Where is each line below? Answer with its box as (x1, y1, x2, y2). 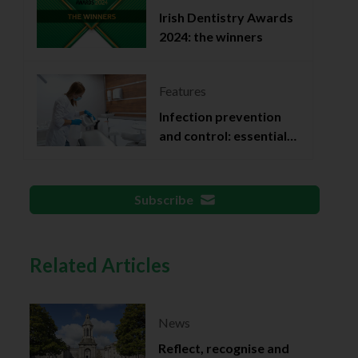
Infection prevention (159, 108, 282, 124)
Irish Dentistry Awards (159, 10, 294, 26)
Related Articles (30, 253, 171, 276)
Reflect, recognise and (157, 340, 289, 356)
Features (159, 82, 207, 98)
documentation (159, 146, 252, 162)
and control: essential (159, 127, 288, 143)
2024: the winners (159, 29, 264, 45)
